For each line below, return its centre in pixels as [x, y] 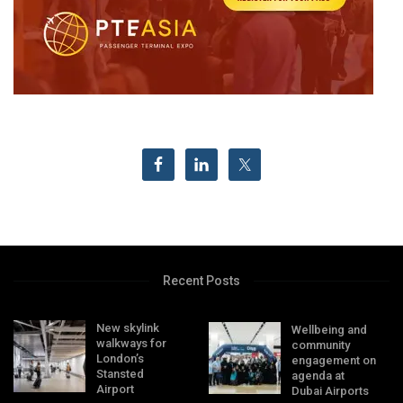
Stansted [120, 374]
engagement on [334, 361]
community [321, 345]
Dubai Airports [331, 391]
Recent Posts [201, 281]
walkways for [131, 344]
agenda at [318, 376]
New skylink [128, 328]
